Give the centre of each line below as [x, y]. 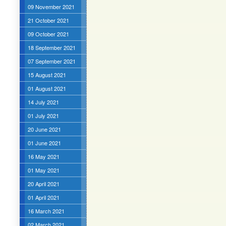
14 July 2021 [43, 102]
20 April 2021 [43, 184]
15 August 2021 [47, 75]
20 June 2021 [44, 129]
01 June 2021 [44, 143]
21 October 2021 [48, 20]
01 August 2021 [47, 88]
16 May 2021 [43, 156]
